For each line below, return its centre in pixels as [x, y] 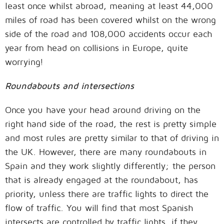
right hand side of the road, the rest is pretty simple [111, 124]
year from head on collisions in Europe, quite [96, 48]
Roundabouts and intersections [69, 86]
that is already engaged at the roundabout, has [101, 180]
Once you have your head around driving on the [103, 110]
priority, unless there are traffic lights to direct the [107, 194]
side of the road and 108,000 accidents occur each [108, 34]
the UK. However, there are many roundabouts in [106, 152]
